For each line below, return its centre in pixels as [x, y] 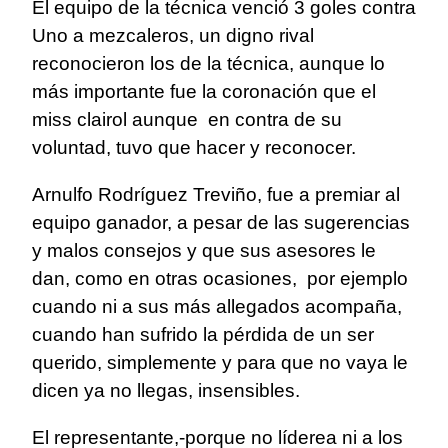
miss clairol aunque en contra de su [187, 120]
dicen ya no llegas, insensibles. [166, 391]
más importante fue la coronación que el [204, 92]
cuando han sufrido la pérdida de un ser [203, 335]
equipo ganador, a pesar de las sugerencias [221, 223]
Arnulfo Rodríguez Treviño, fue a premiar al [216, 195]
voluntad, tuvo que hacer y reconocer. [194, 148]
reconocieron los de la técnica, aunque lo [208, 64]
